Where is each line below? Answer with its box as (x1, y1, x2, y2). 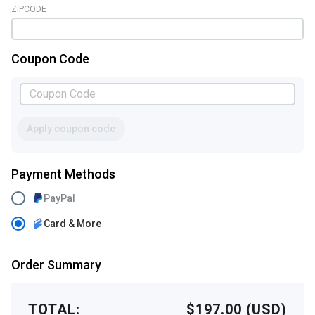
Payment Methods (11, 166, 115, 181)
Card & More (44, 217, 101, 229)
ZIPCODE (11, 4, 46, 14)
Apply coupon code (27, 122, 115, 134)
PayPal (44, 192, 75, 204)
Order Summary (11, 257, 101, 272)
